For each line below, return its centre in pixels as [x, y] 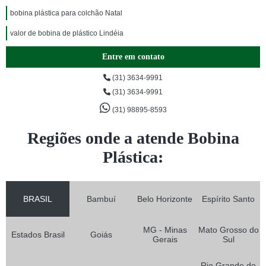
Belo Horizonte [165, 199]
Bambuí [101, 199]
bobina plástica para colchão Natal [66, 13]
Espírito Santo [228, 199]
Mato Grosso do [228, 230]
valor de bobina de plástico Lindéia [67, 34]
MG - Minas [165, 230]
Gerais [165, 240]
